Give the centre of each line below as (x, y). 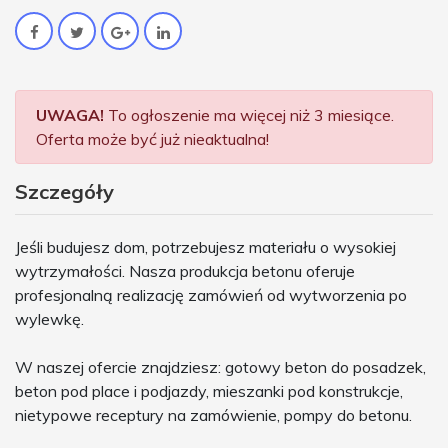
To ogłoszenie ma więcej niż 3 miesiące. (249, 114)
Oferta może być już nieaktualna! (152, 138)
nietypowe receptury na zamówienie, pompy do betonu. (213, 414)
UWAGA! (70, 114)
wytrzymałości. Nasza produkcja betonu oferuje (185, 270)
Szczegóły (64, 191)
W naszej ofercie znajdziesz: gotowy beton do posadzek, (220, 366)
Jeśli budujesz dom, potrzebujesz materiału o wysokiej (205, 246)
